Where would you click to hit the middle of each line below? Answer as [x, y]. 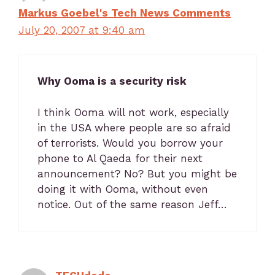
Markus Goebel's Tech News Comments [125, 13]
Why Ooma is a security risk [112, 81]
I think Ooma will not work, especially [133, 112]
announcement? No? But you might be [137, 173]
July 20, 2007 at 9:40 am [82, 30]
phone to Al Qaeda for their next [120, 158]
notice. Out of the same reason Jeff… [132, 204]
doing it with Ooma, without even [123, 189]
